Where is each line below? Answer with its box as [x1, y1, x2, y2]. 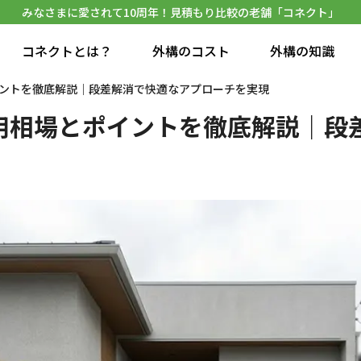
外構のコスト [152, 41, 230, 60]
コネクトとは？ [22, 41, 112, 60]
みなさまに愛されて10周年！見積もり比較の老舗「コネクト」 [22, 4, 339, 20]
